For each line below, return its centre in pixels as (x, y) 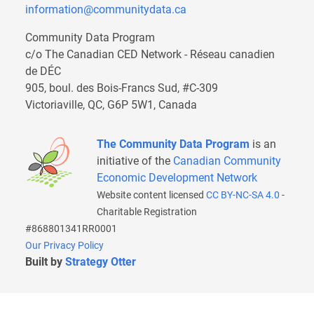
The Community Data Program (175, 144)
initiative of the (135, 161)
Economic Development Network (177, 178)
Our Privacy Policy (64, 245)
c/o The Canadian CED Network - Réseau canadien (150, 54)
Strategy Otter (102, 262)
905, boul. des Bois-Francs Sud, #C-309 (122, 88)
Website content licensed (151, 195)
